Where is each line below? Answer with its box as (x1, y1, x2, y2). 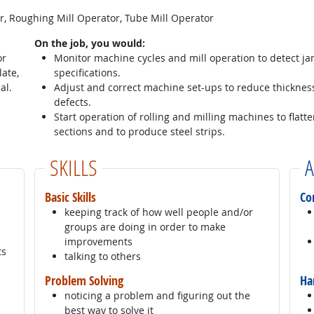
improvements (64, 234, 132, 248)
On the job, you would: (34, 36, 145, 50)
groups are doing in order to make (64, 219, 226, 233)
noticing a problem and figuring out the (64, 288, 250, 302)
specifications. (53, 65, 121, 79)
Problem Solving (44, 271, 123, 289)
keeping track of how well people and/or (64, 205, 253, 219)
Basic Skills (44, 188, 96, 205)
